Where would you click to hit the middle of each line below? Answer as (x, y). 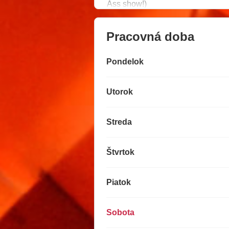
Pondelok (125, 62)
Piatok (119, 182)
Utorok (120, 92)
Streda (119, 122)
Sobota (120, 213)
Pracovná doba (150, 37)
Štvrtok (120, 152)
